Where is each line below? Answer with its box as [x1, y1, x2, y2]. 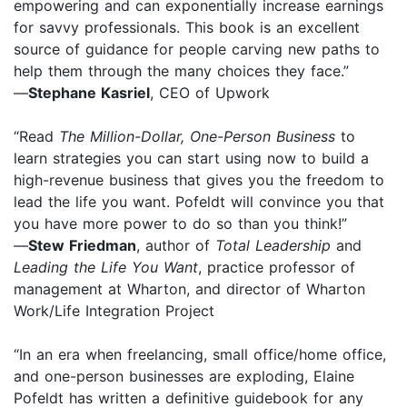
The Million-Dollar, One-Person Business [59, 126, 341, 145]
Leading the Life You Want [14, 257, 198, 276]
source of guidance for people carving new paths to [14, 39, 380, 58]
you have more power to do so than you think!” [14, 213, 347, 233]
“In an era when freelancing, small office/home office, [14, 344, 386, 363]
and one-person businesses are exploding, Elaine [14, 366, 354, 385]
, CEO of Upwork [150, 83, 270, 102]
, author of [136, 235, 215, 254]
